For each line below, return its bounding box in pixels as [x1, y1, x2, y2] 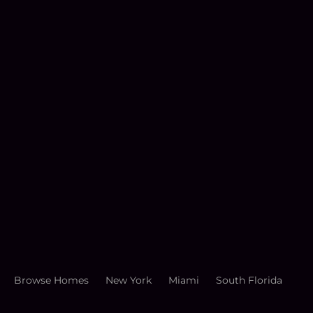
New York [105, 274, 152, 287]
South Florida [216, 274, 282, 287]
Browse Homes [14, 274, 89, 287]
